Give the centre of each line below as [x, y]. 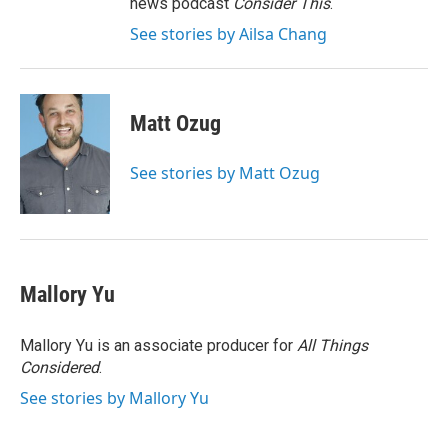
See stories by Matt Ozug [225, 173]
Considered [59, 367]
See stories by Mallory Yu [114, 398]
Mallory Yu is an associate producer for [158, 345]
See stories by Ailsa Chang [228, 34]
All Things [332, 345]
